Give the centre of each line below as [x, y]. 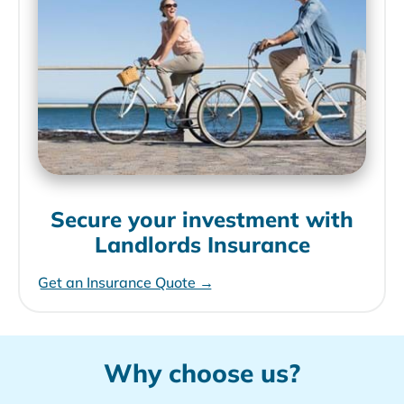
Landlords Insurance [202, 244]
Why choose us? [202, 372]
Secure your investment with [202, 219]
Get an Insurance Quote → [126, 282]
